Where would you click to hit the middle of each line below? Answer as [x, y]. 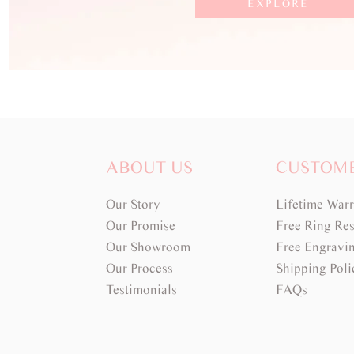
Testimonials [142, 289]
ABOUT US [150, 167]
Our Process [140, 268]
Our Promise [141, 225]
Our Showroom [149, 247]
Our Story [134, 204]
